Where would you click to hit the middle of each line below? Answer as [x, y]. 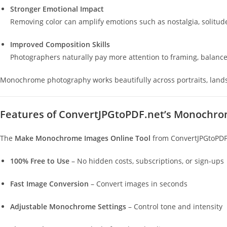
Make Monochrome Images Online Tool [83, 138]
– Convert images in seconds [138, 184]
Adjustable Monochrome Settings [68, 206]
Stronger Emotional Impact [57, 9]
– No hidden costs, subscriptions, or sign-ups [147, 161]
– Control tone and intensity [174, 206]
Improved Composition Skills [60, 44]
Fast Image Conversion [49, 184]
